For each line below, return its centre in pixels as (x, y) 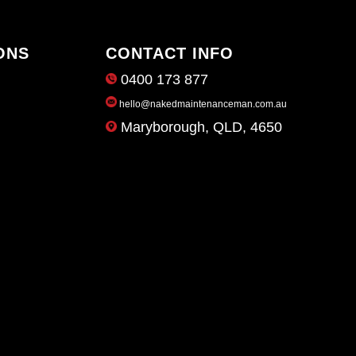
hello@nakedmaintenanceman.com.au (201, 104)
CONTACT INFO (169, 53)
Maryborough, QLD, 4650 (199, 127)
